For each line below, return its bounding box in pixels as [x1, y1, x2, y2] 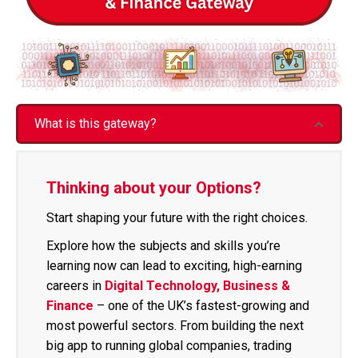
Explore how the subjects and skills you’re [46, 237, 280, 253]
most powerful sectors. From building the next [46, 317, 304, 333]
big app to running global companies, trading [46, 337, 292, 353]
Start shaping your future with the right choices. [46, 209, 308, 225]
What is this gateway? [34, 115, 157, 131]
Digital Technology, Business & [105, 277, 290, 293]
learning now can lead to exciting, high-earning [46, 257, 302, 273]
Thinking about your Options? [46, 177, 261, 197]
